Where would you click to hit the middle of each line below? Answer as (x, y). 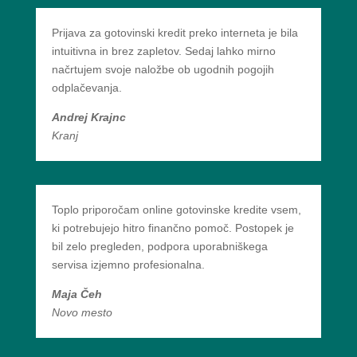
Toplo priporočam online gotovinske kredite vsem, (176, 210)
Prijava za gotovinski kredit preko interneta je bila (175, 33)
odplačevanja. (86, 88)
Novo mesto (82, 312)
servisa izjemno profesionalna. (128, 265)
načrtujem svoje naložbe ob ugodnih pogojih (163, 69)
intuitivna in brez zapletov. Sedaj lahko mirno (163, 51)
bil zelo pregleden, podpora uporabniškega (159, 246)
